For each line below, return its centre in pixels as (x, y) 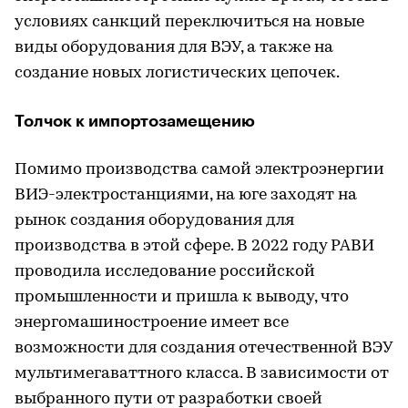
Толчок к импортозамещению (135, 122)
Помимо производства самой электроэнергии (199, 170)
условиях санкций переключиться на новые (189, 23)
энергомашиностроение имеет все (152, 323)
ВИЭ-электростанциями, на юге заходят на (186, 196)
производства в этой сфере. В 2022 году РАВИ (194, 247)
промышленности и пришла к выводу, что (182, 298)
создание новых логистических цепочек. (177, 74)
